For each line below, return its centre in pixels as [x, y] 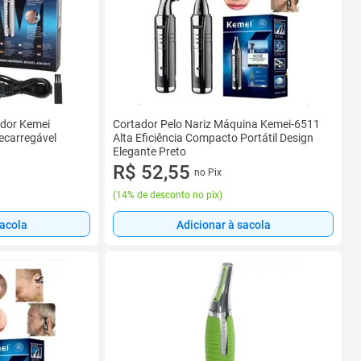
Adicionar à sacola [223, 224]
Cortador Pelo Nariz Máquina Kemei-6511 [216, 124]
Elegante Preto [149, 151]
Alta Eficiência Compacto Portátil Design [213, 138]
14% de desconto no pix [168, 195]
